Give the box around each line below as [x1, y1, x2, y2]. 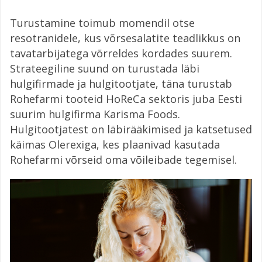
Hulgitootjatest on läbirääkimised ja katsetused [10, 122, 252, 136]
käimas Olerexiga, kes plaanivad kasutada [10, 137, 220, 151]
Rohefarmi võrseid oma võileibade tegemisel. [10, 152, 237, 167]
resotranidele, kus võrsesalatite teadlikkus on [10, 30, 240, 45]
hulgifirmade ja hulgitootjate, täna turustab [10, 76, 232, 91]
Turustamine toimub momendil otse [10, 15, 195, 30]
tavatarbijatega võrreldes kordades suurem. [10, 46, 232, 60]
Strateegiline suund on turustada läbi [10, 61, 199, 75]
